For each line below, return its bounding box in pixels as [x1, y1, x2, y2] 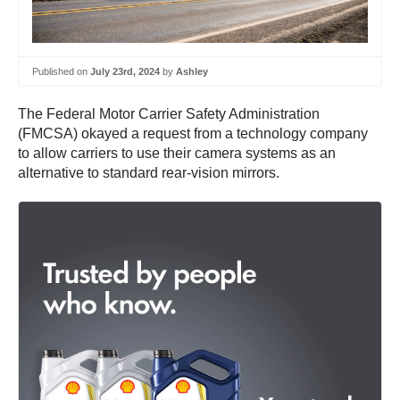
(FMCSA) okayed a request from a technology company [18, 126, 368, 142]
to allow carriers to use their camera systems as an [18, 146, 336, 162]
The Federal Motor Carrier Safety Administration [18, 106, 320, 122]
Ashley [176, 65, 208, 77]
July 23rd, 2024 [90, 65, 160, 77]
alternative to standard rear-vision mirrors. [18, 165, 279, 181]
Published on [32, 65, 90, 77]
